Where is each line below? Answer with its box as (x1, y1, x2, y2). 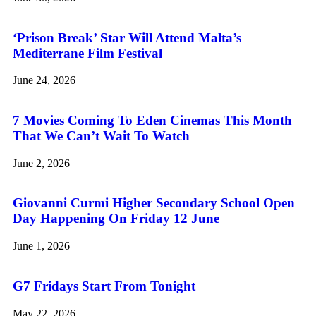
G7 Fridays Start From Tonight (13, 278, 195, 293)
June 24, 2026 (13, 74, 75, 87)
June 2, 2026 (13, 157, 70, 169)
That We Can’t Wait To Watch (13, 128, 190, 144)
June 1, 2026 (13, 240, 70, 253)
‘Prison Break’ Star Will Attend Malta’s (13, 30, 241, 45)
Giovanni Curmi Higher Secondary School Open (13, 195, 295, 211)
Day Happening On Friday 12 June (13, 211, 219, 226)
